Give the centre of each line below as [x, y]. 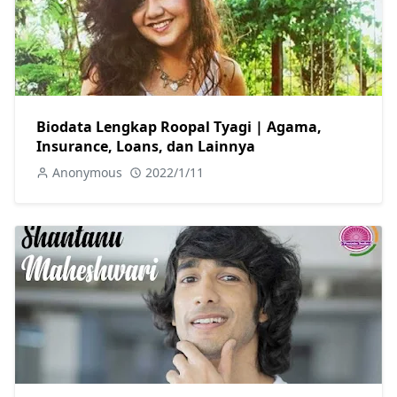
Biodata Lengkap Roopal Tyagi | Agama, [179, 126]
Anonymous [87, 172]
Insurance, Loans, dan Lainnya [146, 146]
